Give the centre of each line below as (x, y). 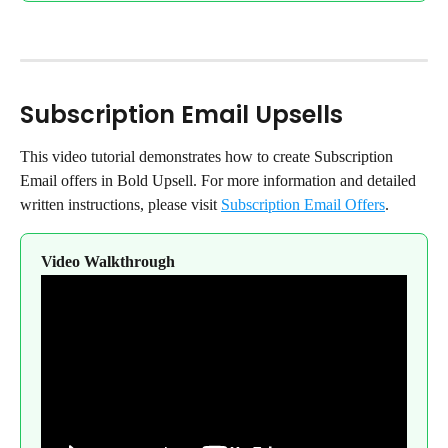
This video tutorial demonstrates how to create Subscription (208, 157)
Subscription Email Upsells (181, 115)
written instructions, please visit (120, 205)
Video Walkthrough (108, 262)
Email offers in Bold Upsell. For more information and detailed (220, 181)
